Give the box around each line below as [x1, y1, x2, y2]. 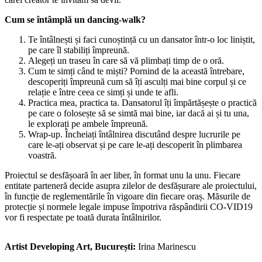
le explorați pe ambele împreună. [28, 118, 150, 129]
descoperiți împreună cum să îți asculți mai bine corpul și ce [28, 76, 246, 87]
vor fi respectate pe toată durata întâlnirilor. [5, 212, 161, 222]
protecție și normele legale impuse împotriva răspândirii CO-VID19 [5, 201, 253, 212]
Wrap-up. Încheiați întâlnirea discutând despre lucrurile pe [28, 129, 240, 139]
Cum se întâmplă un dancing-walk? [5, 14, 146, 25]
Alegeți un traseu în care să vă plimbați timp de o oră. [28, 55, 224, 65]
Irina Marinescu [136, 241, 196, 251]
